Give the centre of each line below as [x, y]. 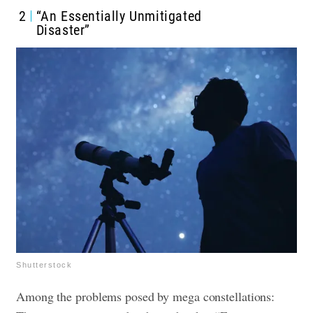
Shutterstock [44, 264]
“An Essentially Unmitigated [119, 16]
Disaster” [63, 30]
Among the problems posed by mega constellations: [146, 296]
